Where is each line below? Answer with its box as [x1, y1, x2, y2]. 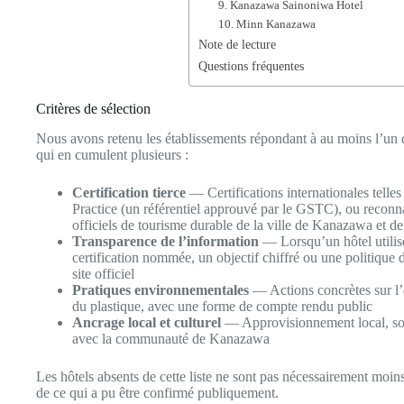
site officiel [72, 265, 134, 281]
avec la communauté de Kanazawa [72, 330, 270, 346]
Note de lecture [197, 37, 276, 51]
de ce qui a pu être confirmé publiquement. [36, 384, 279, 400]
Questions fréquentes [197, 59, 304, 73]
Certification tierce [72, 184, 186, 200]
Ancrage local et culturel [72, 314, 221, 330]
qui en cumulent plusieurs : [36, 146, 188, 162]
